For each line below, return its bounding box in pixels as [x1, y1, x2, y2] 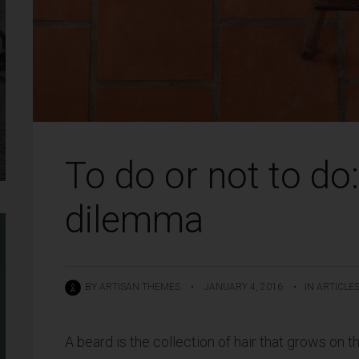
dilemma [64, 198, 204, 241]
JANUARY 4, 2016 [204, 281, 283, 292]
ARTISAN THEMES [99, 281, 180, 292]
